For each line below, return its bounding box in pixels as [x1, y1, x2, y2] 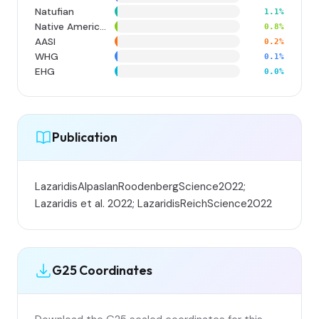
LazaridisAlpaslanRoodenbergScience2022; [35, 179, 246, 194]
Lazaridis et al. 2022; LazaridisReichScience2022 [35, 196, 272, 211]
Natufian [35, 5, 74, 18]
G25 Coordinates [52, 262, 152, 279]
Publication [52, 129, 117, 146]
